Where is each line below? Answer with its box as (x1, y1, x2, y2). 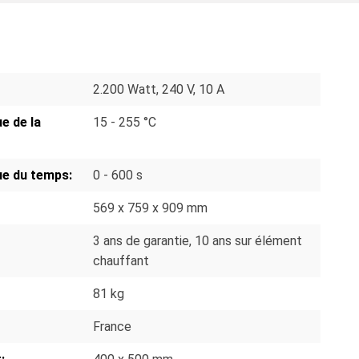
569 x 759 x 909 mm (93, 200, 208, 216)
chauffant (93, 252, 149, 268)
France (93, 318, 131, 334)
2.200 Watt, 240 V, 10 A (93, 81, 224, 97)
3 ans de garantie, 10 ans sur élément (93, 232, 302, 248)
